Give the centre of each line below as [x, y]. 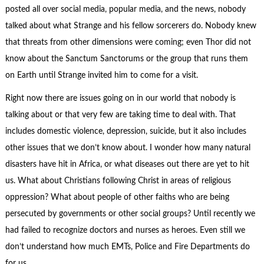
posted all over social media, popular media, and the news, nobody [125, 10]
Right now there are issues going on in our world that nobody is [120, 98]
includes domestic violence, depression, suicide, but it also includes [126, 131]
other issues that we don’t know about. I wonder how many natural [128, 148]
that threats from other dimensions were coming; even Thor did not [128, 43]
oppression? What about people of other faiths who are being [117, 197]
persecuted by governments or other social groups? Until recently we [130, 214]
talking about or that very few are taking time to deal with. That [120, 115]
